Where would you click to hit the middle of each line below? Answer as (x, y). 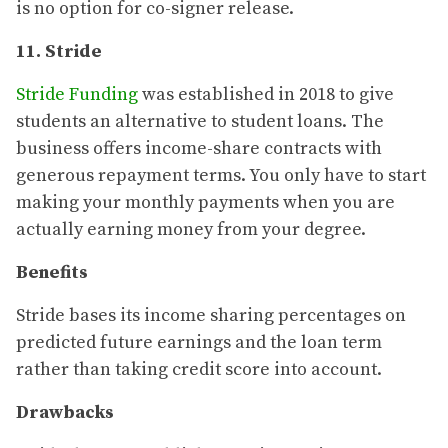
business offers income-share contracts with (199, 149)
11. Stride (59, 52)
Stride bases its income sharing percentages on (211, 316)
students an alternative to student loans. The (200, 122)
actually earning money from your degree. (191, 230)
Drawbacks (65, 413)
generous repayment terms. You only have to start (221, 176)
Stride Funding (77, 95)
